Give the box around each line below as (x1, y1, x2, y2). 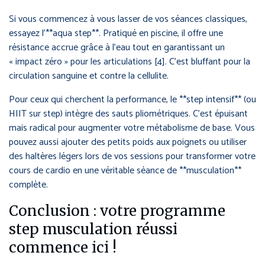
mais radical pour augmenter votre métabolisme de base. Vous (9, 120, 255, 137)
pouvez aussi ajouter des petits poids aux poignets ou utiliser (9, 134, 247, 151)
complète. (9, 177, 48, 193)
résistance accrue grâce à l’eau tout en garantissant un (9, 40, 225, 56)
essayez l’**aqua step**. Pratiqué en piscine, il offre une (9, 25, 223, 42)
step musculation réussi (9, 220, 177, 239)
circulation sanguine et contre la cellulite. (9, 68, 169, 85)
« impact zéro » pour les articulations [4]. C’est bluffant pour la (9, 54, 250, 70)
